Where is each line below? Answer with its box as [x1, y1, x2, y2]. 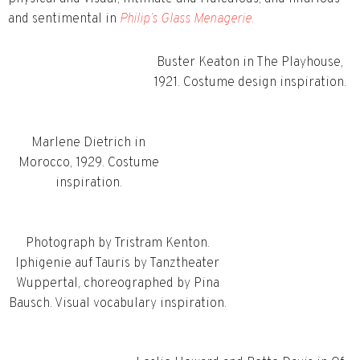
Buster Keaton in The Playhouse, [157, 55, 343, 71]
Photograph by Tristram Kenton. [25, 235, 210, 252]
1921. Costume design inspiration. [153, 75, 346, 91]
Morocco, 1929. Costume [18, 154, 159, 171]
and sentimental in [8, 11, 120, 28]
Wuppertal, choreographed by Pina [15, 275, 219, 292]
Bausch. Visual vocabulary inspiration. [8, 295, 227, 312]
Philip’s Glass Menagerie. [120, 11, 254, 28]
